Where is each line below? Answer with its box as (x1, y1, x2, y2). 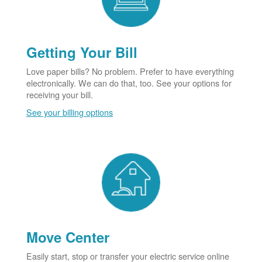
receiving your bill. (26, 88, 93, 101)
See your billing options (26, 105, 113, 118)
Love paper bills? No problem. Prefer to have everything (26, 64, 234, 77)
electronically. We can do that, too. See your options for (26, 76, 232, 89)
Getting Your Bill (26, 42, 137, 62)
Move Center (26, 226, 109, 247)
